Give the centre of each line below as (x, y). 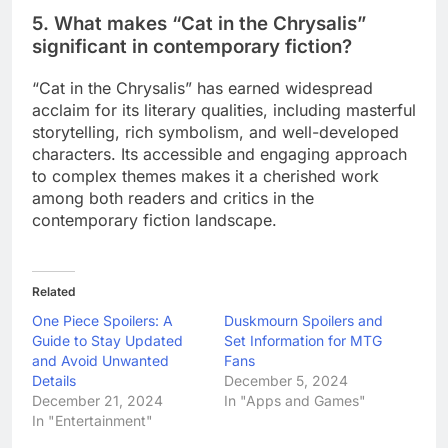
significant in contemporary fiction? (192, 46)
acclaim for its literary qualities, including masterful (224, 109)
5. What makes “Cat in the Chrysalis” (199, 23)
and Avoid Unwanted (100, 360)
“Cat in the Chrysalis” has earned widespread (202, 87)
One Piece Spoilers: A (102, 320)
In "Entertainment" (92, 420)
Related (53, 291)
